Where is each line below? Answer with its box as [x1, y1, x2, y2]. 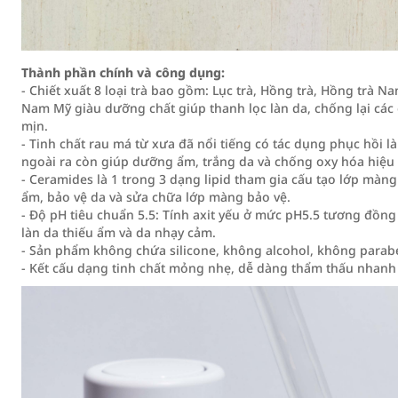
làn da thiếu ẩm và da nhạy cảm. [21, 224, 216, 241]
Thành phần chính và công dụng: [21, 64, 225, 81]
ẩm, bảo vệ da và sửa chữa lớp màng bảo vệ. [21, 188, 291, 205]
